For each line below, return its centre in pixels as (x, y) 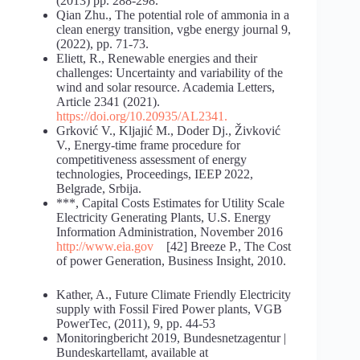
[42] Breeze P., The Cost (222, 247)
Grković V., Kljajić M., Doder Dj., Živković (168, 131)
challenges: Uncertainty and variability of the (170, 73)
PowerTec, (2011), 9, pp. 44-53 (136, 324)
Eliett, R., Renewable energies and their (157, 59)
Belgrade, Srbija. (99, 189)
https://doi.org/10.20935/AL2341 (140, 117)
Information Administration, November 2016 (170, 232)
